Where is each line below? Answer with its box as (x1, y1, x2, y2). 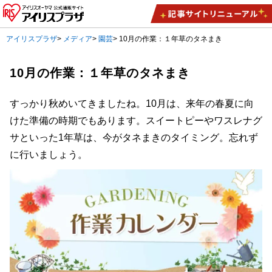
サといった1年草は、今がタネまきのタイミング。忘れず (10, 132, 258, 143)
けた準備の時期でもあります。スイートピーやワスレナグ (10, 115, 262, 126)
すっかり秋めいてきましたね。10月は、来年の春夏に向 (10, 98, 254, 109)
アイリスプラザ (6, 35, 58, 44)
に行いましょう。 (10, 149, 87, 160)
